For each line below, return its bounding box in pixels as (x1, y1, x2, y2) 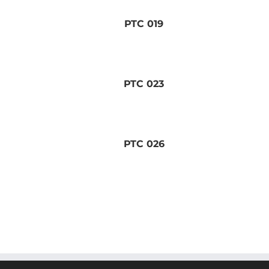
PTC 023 (124, 77, 165, 89)
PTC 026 (123, 138, 165, 150)
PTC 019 (124, 17, 164, 29)
